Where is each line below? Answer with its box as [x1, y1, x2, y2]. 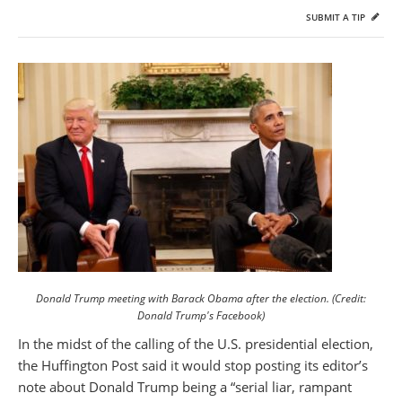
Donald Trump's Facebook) [137, 308, 265, 323]
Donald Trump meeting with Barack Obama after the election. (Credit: [36, 291, 366, 306]
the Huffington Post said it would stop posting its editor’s [18, 356, 368, 374]
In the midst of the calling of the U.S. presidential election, [18, 335, 373, 353]
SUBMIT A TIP [306, 11, 368, 23]
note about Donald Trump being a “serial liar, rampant [18, 378, 352, 396]
